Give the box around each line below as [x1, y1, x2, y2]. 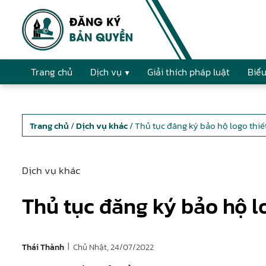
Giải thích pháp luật [147, 65, 230, 79]
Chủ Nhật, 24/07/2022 [73, 240, 154, 254]
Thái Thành [22, 241, 64, 254]
